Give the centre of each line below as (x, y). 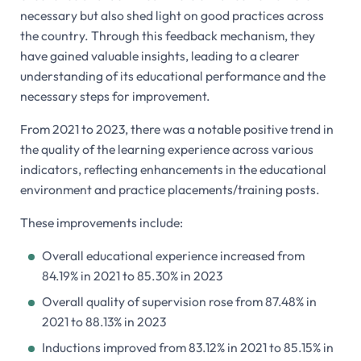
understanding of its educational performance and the (172, 75)
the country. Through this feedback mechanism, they (167, 35)
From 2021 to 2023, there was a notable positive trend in (176, 129)
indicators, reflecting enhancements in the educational (173, 169)
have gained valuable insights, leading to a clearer (160, 55)
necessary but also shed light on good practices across (172, 15)
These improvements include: (101, 223)
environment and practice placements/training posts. (170, 189)
